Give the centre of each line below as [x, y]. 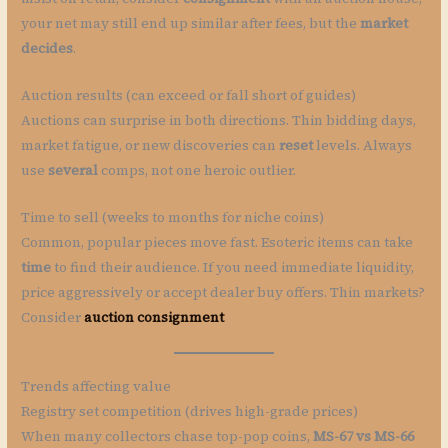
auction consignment [154, 318]
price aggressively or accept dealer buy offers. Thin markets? [223, 293]
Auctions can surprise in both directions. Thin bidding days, [219, 121]
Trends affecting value [96, 386]
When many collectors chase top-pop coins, [167, 436]
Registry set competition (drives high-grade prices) [190, 411]
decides [47, 49]
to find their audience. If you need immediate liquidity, [233, 268]
